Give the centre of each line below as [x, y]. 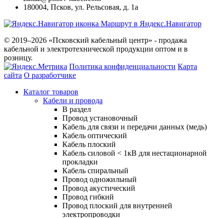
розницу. [18, 57]
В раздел [77, 109]
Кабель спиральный [95, 170]
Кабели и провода [73, 100]
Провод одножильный [100, 179]
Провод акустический [99, 188]
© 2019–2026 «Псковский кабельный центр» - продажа [95, 40]
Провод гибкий [88, 197]
